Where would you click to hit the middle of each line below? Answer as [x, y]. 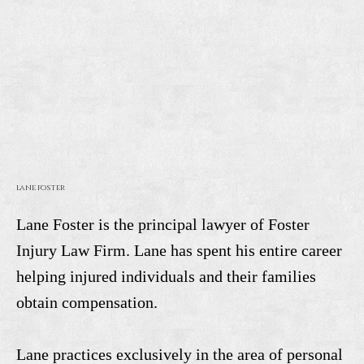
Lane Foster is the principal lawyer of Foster [162, 225]
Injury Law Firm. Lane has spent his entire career [179, 251]
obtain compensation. [87, 303]
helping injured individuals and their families [166, 277]
